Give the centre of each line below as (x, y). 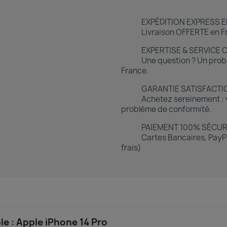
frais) (131, 148)
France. (135, 71)
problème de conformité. (166, 109)
